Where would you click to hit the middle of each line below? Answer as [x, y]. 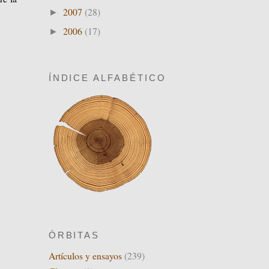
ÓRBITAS [74, 235]
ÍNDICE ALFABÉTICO [107, 77]
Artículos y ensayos [85, 255]
